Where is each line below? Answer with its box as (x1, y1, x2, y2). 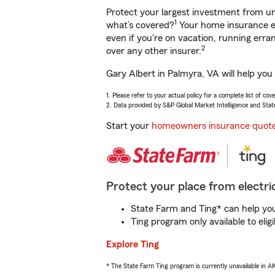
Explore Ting (106, 239, 159, 249)
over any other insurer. (106, 46, 201, 56)
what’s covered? (106, 20, 174, 30)
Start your (106, 121, 152, 131)
